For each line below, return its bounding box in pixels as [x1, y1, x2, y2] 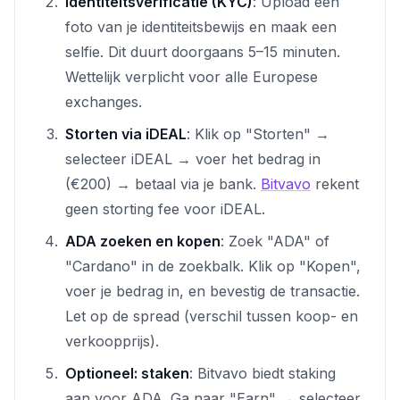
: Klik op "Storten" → [187, 124, 329, 143]
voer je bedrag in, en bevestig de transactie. [65, 281, 360, 300]
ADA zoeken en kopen [65, 231, 221, 250]
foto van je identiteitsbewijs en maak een [65, 17, 337, 36]
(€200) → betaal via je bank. [65, 174, 261, 193]
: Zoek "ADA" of [221, 231, 329, 250]
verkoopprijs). [65, 331, 159, 350]
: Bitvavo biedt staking [189, 363, 336, 382]
